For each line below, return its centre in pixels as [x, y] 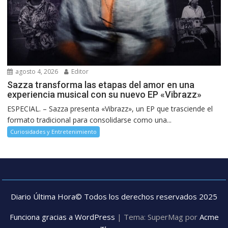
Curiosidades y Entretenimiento [54, 132]
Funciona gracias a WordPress [62, 217]
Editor [79, 72]
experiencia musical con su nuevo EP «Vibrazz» [105, 95]
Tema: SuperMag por [161, 217]
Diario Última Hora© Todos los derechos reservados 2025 [114, 197]
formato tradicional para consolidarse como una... [90, 120]
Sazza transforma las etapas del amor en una [101, 85]
